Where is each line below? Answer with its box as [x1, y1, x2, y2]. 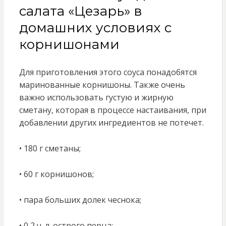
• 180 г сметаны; [19, 143, 81, 154]
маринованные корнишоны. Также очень [19, 79, 185, 91]
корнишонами [19, 36, 120, 53]
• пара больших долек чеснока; [19, 194, 141, 206]
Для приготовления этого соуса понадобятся [19, 67, 197, 78]
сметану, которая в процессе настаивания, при [19, 104, 206, 116]
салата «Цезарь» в [19, 3, 142, 20]
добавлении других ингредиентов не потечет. [19, 117, 204, 129]
